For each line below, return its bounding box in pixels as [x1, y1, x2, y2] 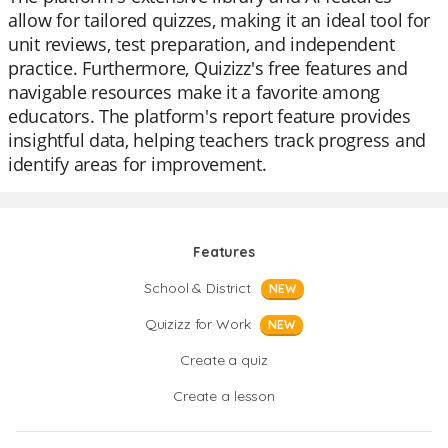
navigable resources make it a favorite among [8, 80, 381, 104]
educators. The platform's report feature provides [8, 104, 411, 128]
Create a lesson [173, 387, 275, 405]
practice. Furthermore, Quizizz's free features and [8, 56, 408, 80]
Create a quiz [180, 351, 268, 369]
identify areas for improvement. [8, 152, 267, 176]
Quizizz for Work [144, 315, 251, 333]
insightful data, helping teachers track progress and [8, 128, 426, 152]
